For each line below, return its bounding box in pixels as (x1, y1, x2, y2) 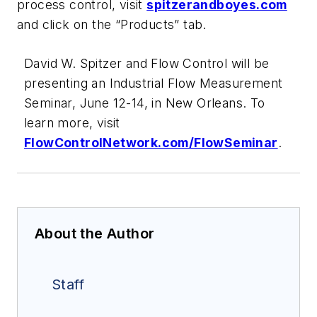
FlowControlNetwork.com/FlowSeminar (24, 135, 278, 151)
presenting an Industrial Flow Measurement (24, 76, 283, 91)
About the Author (35, 225, 155, 243)
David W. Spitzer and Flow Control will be (24, 56, 270, 71)
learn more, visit (24, 115, 120, 131)
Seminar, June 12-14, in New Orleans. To (24, 96, 265, 111)
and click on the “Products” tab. (17, 16, 207, 32)
